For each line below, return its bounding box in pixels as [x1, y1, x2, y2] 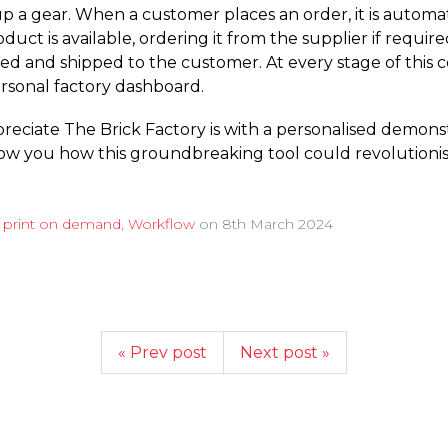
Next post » [240, 342, 330, 362]
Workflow [128, 214, 195, 233]
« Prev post [118, 342, 207, 362]
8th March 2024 [222, 214, 333, 233]
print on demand [3, 214, 121, 233]
